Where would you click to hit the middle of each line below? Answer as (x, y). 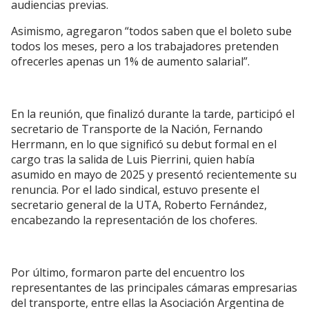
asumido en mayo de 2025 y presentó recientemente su (154, 175)
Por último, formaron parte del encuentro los (128, 272)
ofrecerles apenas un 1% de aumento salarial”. (130, 61)
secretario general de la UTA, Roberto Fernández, (139, 205)
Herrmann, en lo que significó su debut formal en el (144, 144)
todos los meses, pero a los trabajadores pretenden (145, 46)
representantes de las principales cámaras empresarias (154, 288)
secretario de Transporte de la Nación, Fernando (137, 129)
